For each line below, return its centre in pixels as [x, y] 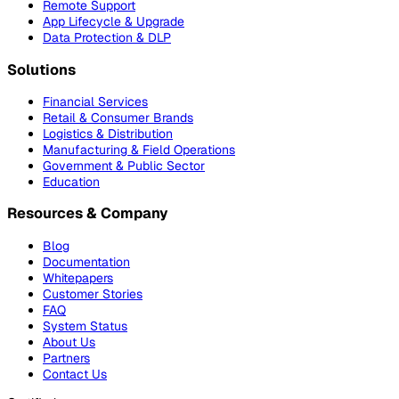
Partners [66, 358]
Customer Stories [93, 293]
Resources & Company [88, 214]
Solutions [41, 69]
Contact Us [75, 374]
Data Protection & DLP [107, 38]
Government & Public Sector [124, 165]
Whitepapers [78, 277]
